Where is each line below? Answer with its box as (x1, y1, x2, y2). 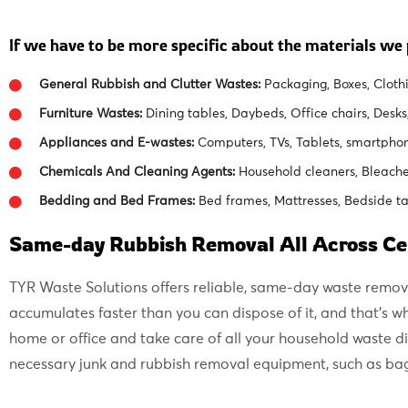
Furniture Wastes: (38, 107, 142, 121)
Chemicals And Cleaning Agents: (38, 166, 235, 179)
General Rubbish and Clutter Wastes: (38, 78, 260, 92)
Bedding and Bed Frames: (38, 195, 195, 209)
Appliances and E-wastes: (38, 137, 194, 150)
